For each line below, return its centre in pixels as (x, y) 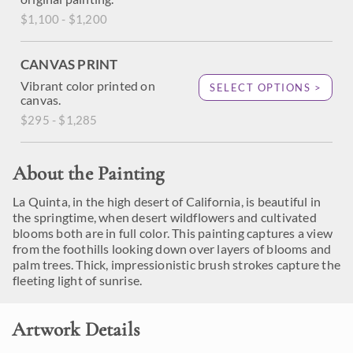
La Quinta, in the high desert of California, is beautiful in (167, 201)
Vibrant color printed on (88, 85)
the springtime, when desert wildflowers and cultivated (165, 217)
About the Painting (89, 173)
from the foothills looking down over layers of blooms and (172, 249)
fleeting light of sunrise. (78, 280)
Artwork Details (76, 329)
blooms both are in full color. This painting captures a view (173, 233)
